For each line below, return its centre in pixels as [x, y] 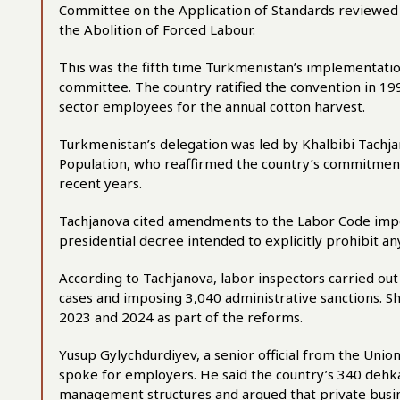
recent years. [100, 183]
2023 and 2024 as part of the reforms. [181, 317]
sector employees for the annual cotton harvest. [212, 106]
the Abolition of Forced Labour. [157, 29]
